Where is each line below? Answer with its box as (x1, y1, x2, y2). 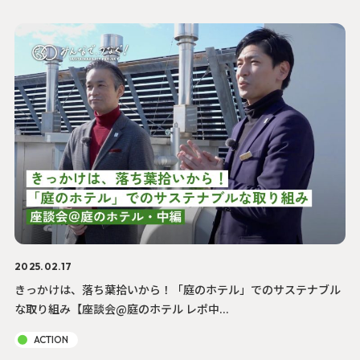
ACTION (33, 333, 68, 346)
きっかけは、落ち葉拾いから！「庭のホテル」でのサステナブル (14, 280, 341, 297)
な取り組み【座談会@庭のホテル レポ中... (14, 300, 229, 317)
